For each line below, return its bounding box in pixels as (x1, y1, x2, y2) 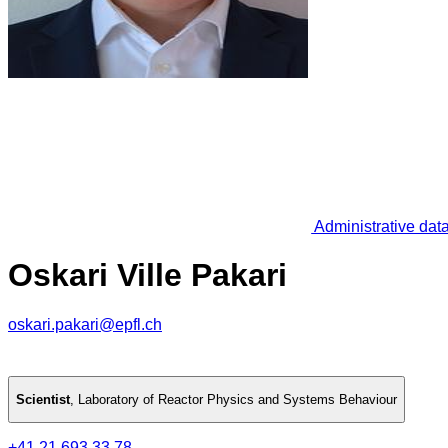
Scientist (16, 392, 70, 408)
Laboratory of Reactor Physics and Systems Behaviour (78, 392, 397, 408)
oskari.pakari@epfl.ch (8, 315, 162, 333)
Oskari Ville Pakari (8, 257, 287, 294)
